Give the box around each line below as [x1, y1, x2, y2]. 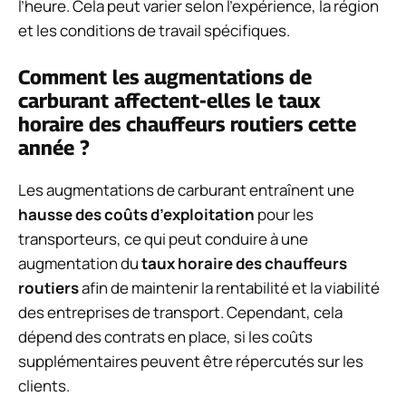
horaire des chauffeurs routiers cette [18, 112, 356, 137]
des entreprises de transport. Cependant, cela [18, 302, 343, 324]
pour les [255, 204, 314, 226]
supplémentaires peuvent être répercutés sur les [18, 351, 363, 372]
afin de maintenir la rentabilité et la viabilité [79, 277, 380, 299]
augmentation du [18, 253, 141, 275]
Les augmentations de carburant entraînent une [18, 179, 354, 201]
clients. [18, 375, 70, 397]
